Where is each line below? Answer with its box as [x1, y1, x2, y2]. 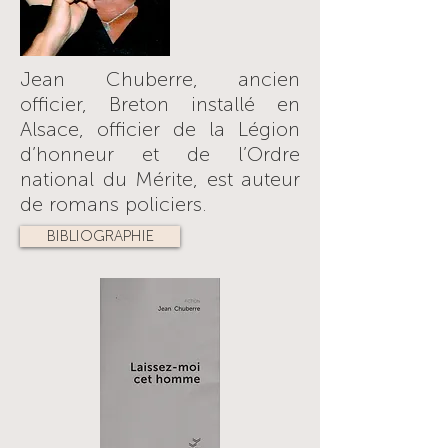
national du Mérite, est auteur [20, 167, 300, 191]
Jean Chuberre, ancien [20, 67, 300, 91]
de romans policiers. [20, 192, 207, 216]
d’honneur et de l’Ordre [20, 142, 300, 166]
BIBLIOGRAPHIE [46, 227, 154, 245]
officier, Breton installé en [20, 92, 300, 116]
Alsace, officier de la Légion [20, 117, 300, 141]
